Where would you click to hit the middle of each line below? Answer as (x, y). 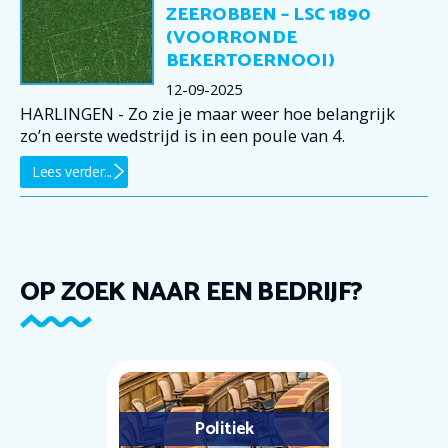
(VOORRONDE (231, 38)
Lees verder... (72, 171)
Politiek (224, 428)
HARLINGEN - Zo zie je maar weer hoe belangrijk (207, 114)
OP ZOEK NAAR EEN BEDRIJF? (191, 292)
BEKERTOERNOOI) (250, 61)
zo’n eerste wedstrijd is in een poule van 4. (182, 136)
